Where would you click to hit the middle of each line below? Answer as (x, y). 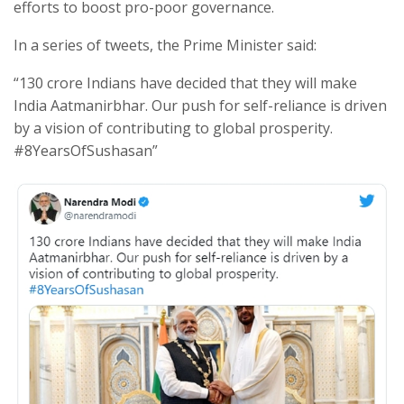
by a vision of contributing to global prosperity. (173, 128)
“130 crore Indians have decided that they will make (185, 83)
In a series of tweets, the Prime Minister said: (165, 45)
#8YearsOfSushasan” (86, 150)
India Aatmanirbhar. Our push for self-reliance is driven (200, 105)
